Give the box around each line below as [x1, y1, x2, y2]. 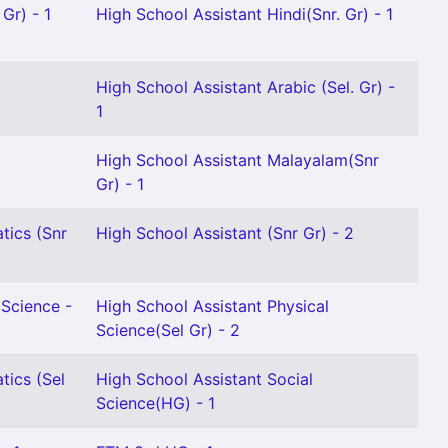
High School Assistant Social [96, 369, 313, 389]
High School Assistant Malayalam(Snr [96, 150, 379, 170]
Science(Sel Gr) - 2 [96, 320, 240, 340]
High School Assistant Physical [96, 296, 329, 316]
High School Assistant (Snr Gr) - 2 [96, 223, 354, 243]
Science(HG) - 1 [96, 393, 215, 413]
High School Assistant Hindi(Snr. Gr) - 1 [96, 4, 393, 24]
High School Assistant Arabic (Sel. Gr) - [96, 77, 395, 97]
